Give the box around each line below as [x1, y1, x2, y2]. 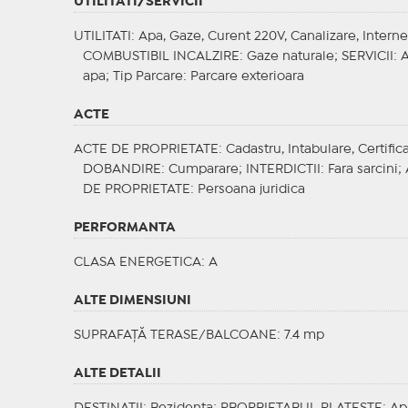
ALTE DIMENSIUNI [73, 295, 191, 307]
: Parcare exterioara [182, 71, 304, 83]
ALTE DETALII [73, 368, 161, 380]
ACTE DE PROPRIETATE [73, 144, 219, 156]
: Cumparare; [160, 164, 246, 176]
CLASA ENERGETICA [73, 257, 201, 269]
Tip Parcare [112, 71, 183, 83]
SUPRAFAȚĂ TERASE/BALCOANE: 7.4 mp [73, 330, 324, 342]
